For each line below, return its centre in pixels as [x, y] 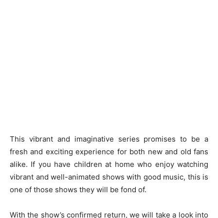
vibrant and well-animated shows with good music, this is [109, 177]
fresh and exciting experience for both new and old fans [109, 152]
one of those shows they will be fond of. [78, 190]
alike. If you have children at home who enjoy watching [109, 164]
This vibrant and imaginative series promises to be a [109, 139]
